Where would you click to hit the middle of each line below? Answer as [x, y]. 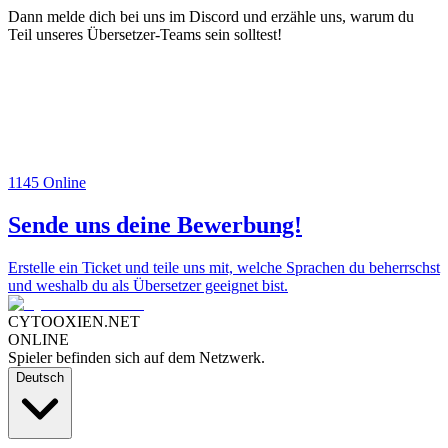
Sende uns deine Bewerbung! [155, 225]
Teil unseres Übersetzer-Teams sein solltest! [145, 35]
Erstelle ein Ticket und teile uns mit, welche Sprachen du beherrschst [224, 268]
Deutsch [40, 378]
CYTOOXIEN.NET [74, 322]
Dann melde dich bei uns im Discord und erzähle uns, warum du [211, 17]
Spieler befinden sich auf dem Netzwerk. [136, 358]
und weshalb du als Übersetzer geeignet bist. [148, 286]
